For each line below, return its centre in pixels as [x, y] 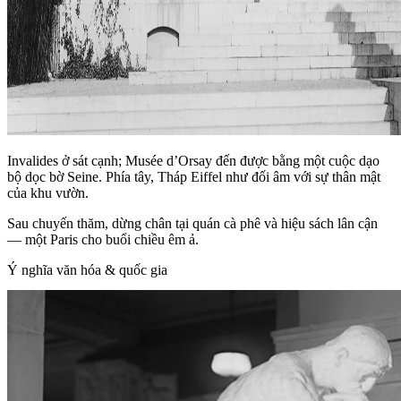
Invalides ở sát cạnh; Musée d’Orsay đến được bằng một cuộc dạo [193, 160]
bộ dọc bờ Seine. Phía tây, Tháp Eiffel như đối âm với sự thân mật [194, 176]
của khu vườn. [48, 192]
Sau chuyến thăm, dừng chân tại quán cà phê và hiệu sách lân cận [192, 223]
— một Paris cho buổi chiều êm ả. [103, 239]
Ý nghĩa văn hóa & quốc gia [87, 269]
